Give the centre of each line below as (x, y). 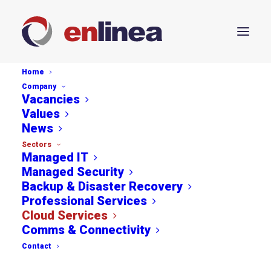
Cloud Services (65, 215)
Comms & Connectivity (86, 230)
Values (41, 114)
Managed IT (55, 157)
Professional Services (84, 201)
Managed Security (73, 172)
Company (39, 87)
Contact (37, 246)
